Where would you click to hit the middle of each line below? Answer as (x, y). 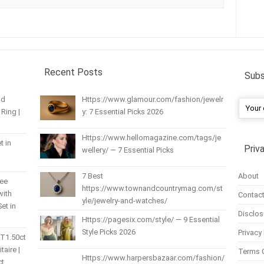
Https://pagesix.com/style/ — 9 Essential (151, 219)
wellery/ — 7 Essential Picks (128, 150)
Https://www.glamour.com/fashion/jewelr (152, 99)
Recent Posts (73, 72)
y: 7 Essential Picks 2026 (122, 111)
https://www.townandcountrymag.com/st (152, 188)
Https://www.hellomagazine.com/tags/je (151, 137)
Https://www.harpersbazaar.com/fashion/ (153, 258)
